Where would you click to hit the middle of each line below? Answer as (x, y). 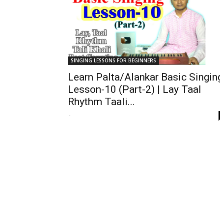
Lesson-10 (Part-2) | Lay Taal (135, 89)
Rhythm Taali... (101, 101)
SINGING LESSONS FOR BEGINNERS (113, 60)
